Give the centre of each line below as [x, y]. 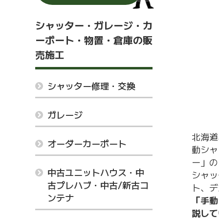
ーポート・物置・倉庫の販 [94, 40]
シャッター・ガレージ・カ [94, 25]
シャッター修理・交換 [91, 86]
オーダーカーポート [87, 143]
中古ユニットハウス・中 [96, 172]
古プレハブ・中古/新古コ [98, 185]
